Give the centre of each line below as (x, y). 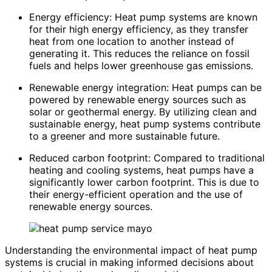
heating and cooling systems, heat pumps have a (141, 170)
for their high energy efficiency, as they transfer (139, 29)
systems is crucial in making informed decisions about (129, 262)
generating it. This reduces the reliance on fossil (139, 53)
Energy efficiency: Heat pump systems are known (143, 17)
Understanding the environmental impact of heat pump (131, 250)
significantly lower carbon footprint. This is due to (144, 182)
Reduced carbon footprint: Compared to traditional (147, 158)
